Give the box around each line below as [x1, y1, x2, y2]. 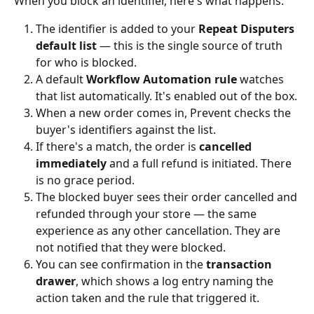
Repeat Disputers [198, 21, 297, 37]
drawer [36, 273, 76, 289]
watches [237, 71, 287, 88]
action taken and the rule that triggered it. [36, 290, 259, 306]
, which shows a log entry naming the [76, 273, 276, 289]
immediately [36, 156, 107, 172]
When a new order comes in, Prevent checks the [36, 105, 294, 121]
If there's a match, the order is [36, 139, 199, 155]
